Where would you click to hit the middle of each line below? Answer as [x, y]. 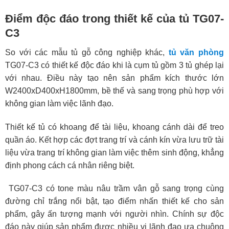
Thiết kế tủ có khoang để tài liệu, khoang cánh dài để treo [114, 127]
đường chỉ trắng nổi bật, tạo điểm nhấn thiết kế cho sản [114, 201]
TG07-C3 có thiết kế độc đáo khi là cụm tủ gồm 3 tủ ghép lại [114, 65]
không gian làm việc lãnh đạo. [59, 103]
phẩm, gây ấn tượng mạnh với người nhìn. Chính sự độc [114, 214]
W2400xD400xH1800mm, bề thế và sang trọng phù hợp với [114, 90]
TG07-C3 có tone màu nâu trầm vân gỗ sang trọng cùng [114, 189]
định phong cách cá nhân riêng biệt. [70, 165]
